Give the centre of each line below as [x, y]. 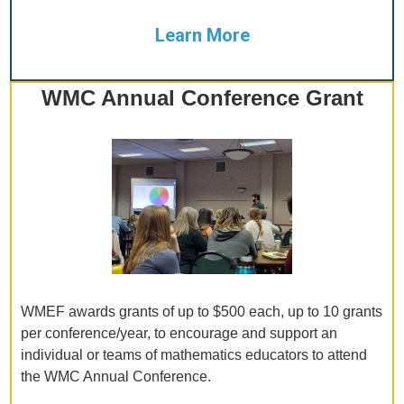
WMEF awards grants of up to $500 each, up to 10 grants [202, 312]
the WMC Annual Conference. [116, 377]
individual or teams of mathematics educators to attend [194, 355]
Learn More [202, 36]
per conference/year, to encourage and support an [179, 334]
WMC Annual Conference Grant [202, 98]
